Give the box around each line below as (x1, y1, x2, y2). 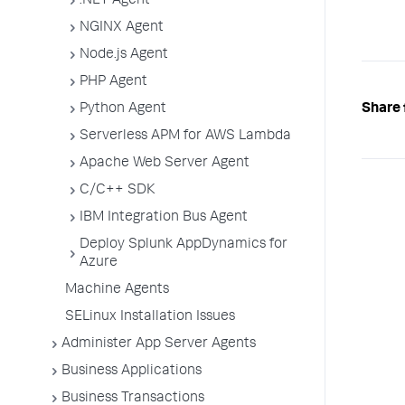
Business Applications (61, 364, 202, 379)
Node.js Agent (80, 48, 168, 62)
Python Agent (80, 102, 166, 117)
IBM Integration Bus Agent (80, 211, 248, 225)
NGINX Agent (80, 21, 164, 35)
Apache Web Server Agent (80, 156, 250, 171)
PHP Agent (80, 75, 147, 89)
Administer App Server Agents (61, 337, 256, 352)
